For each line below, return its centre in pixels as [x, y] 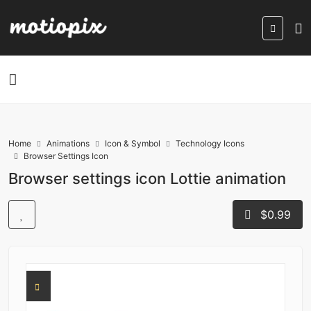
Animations [68, 143]
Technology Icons [210, 143]
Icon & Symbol [133, 143]
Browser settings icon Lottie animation [147, 178]
